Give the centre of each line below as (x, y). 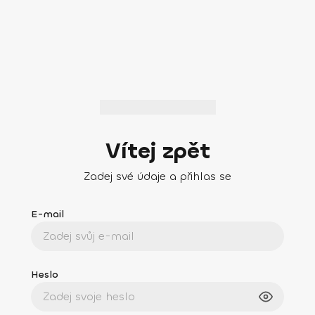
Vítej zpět (157, 151)
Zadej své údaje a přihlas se (157, 176)
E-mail (47, 214)
